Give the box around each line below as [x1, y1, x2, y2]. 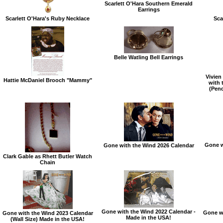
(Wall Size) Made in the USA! [10, 216, 85, 222]
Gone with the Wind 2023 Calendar [2, 210, 93, 216]
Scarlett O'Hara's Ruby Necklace [5, 15, 90, 21]
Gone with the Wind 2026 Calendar [103, 142, 194, 148]
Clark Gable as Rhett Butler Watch [3, 153, 92, 159]
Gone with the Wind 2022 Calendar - [102, 208, 196, 215]
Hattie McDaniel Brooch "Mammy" [3, 77, 92, 83]
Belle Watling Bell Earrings [114, 54, 183, 60]
